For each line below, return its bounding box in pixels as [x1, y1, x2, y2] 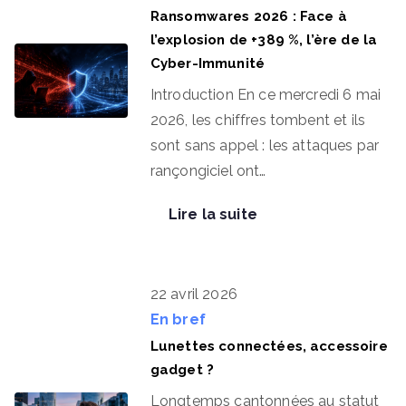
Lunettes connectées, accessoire [150, 338, 388, 354]
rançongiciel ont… [150, 162, 266, 179]
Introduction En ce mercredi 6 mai [150, 86, 382, 103]
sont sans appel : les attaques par [150, 137, 380, 154]
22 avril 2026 [150, 285, 237, 303]
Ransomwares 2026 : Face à [150, 8, 347, 24]
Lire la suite [168, 206, 257, 223]
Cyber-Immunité [150, 55, 266, 72]
